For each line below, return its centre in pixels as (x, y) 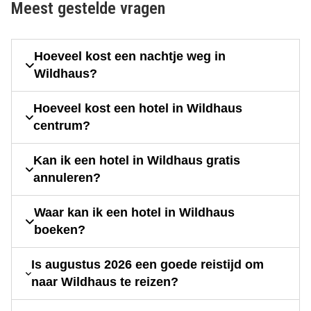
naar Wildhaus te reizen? (105, 282)
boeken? (59, 230)
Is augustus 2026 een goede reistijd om (148, 265)
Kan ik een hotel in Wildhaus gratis (137, 161)
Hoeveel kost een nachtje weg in (129, 57)
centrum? (62, 126)
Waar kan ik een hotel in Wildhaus (134, 213)
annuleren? (67, 178)
